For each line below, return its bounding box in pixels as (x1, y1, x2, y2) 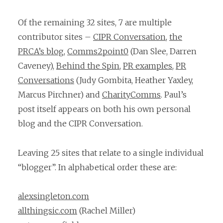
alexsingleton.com (18, 191, 89, 202)
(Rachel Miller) (77, 206, 135, 216)
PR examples (123, 61, 172, 71)
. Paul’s (161, 90, 187, 100)
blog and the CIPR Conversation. (18, 118, 143, 129)
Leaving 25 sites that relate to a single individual (18, 147, 204, 158)
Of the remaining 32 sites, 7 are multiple (18, 17, 172, 28)
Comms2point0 (67, 46, 128, 57)
